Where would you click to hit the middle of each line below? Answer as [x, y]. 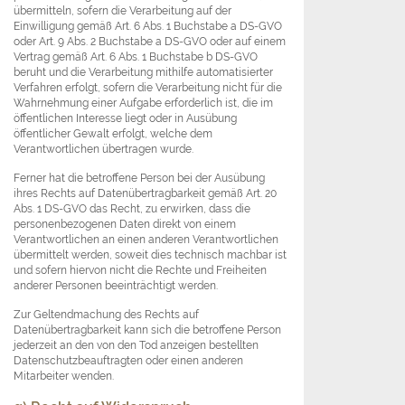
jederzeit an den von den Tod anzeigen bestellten [136, 345]
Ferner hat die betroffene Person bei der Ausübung [139, 178]
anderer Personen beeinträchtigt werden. [116, 286]
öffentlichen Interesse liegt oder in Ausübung [125, 118]
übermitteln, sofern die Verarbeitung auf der [122, 11]
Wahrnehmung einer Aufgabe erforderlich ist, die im [143, 103]
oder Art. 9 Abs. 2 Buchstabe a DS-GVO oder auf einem [150, 42]
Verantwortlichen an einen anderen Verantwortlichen [146, 240]
